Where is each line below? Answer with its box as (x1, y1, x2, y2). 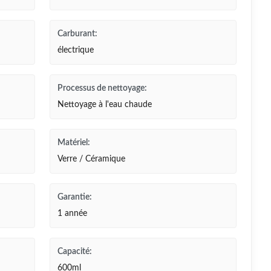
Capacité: (57, 247, 92, 256)
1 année (57, 209, 87, 218)
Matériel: (57, 139, 90, 147)
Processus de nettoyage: (57, 84, 147, 93)
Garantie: (57, 193, 92, 201)
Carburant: (57, 30, 97, 38)
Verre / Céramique (57, 155, 125, 163)
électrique (57, 46, 94, 54)
